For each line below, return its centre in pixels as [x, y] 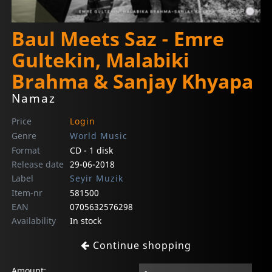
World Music [98, 136]
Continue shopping [141, 246]
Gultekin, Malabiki [101, 60]
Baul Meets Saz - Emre [118, 39]
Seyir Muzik [96, 178]
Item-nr [27, 193]
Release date [38, 165]
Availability [34, 221]
